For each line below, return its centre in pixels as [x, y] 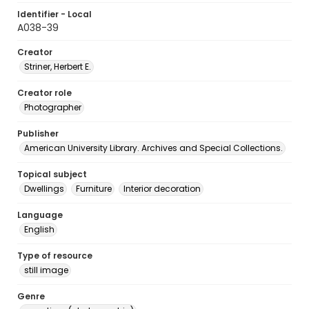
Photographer [53, 107]
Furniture [94, 189]
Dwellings [44, 189]
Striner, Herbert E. [58, 67]
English [39, 229]
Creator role [44, 93]
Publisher [38, 133]
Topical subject [52, 174]
